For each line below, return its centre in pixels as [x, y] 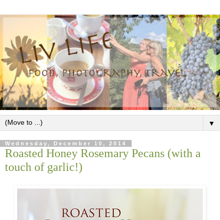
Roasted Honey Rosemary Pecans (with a [103, 153]
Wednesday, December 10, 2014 [66, 143]
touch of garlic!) [44, 166]
